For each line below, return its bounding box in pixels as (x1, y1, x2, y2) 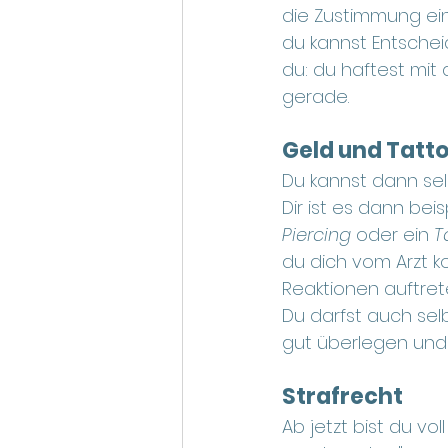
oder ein (356, 222, 434, 248)
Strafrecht (282, 381, 403, 413)
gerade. (282, 84, 349, 110)
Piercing (282, 222, 356, 248)
